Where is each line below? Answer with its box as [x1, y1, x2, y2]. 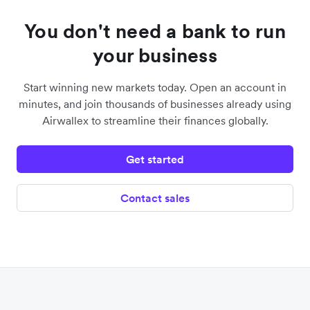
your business [93, 43, 217, 68]
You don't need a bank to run [24, 19, 286, 44]
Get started [126, 152, 184, 166]
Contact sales [120, 191, 190, 205]
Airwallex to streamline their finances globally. [42, 113, 268, 127]
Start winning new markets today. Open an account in [24, 80, 286, 94]
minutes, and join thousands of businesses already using [19, 97, 291, 111]
